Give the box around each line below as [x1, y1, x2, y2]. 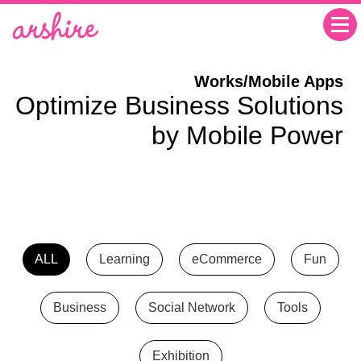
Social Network [148, 300, 235, 314]
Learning [98, 251, 150, 266]
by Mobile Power [151, 120, 343, 150]
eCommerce [191, 251, 262, 266]
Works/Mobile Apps [193, 72, 343, 90]
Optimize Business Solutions [15, 90, 343, 120]
